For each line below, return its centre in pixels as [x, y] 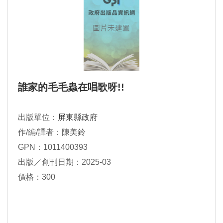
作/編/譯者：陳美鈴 [52, 132]
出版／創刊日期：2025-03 [64, 162]
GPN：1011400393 [53, 147]
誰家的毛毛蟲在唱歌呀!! [71, 87]
